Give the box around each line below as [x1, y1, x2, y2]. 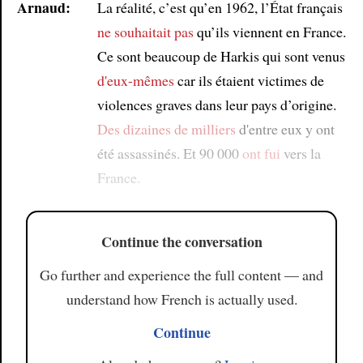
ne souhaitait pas [96, 21, 194, 41]
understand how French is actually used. [66, 288, 297, 309]
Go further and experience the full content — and [40, 264, 323, 284]
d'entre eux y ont [235, 118, 335, 139]
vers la [280, 143, 321, 163]
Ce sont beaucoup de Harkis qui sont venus [96, 45, 345, 66]
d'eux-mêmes [96, 70, 174, 90]
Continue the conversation [100, 231, 263, 252]
